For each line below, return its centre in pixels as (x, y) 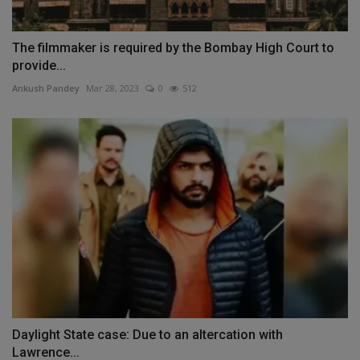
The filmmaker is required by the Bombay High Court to (173, 48)
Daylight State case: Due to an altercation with (147, 334)
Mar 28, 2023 (112, 88)
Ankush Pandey (46, 88)
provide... (39, 66)
